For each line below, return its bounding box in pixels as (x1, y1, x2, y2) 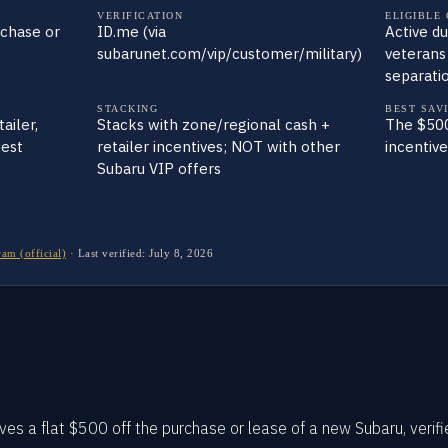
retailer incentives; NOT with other (97, 137, 340, 156)
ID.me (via (97, 22, 166, 41)
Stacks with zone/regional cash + (97, 115, 330, 134)
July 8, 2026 (149, 247, 213, 259)
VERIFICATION (97, 10, 183, 21)
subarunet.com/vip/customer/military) (97, 44, 362, 63)
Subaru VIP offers (97, 159, 221, 178)
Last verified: (77, 247, 149, 259)
